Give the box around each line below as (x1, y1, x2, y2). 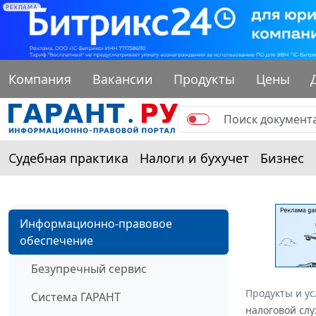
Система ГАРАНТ (31, 288, 121, 305)
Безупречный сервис (31, 260, 147, 276)
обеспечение (20, 232, 93, 248)
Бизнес (260, 149, 304, 166)
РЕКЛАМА (6, 4, 38, 11)
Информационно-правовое (20, 215, 172, 231)
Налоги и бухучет (140, 149, 249, 166)
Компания (8, 70, 71, 87)
